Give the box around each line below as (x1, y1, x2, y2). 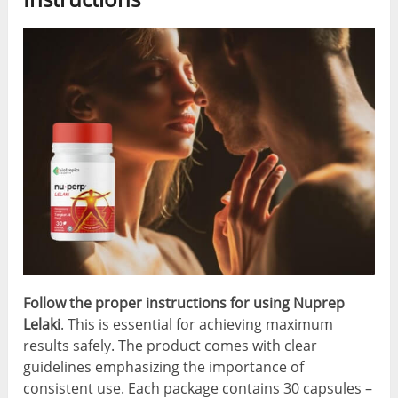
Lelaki (23, 314, 61, 335)
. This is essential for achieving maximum (60, 314, 334, 335)
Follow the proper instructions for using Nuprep (23, 293, 346, 314)
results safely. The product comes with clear (23, 336, 318, 356)
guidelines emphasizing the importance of (23, 357, 305, 378)
